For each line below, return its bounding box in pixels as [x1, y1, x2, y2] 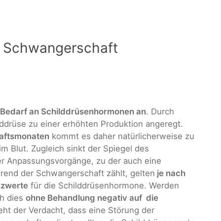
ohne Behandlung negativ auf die [26, 193, 158, 203]
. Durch [146, 107, 174, 117]
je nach [155, 168, 185, 179]
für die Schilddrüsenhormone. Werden [28, 181, 179, 191]
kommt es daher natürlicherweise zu [49, 131, 194, 142]
